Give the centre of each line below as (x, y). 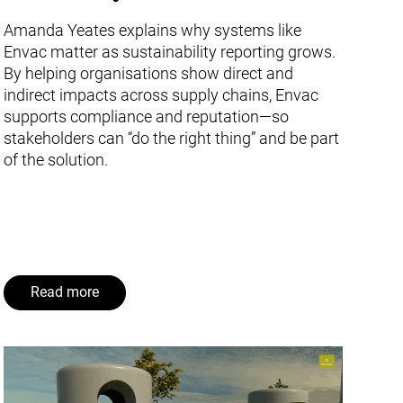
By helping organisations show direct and (149, 73)
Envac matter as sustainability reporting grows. (170, 51)
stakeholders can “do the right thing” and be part (172, 138)
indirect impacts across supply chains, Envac (161, 94)
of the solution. (56, 159)
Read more (65, 293)
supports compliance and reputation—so (147, 116)
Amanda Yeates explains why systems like (153, 30)
